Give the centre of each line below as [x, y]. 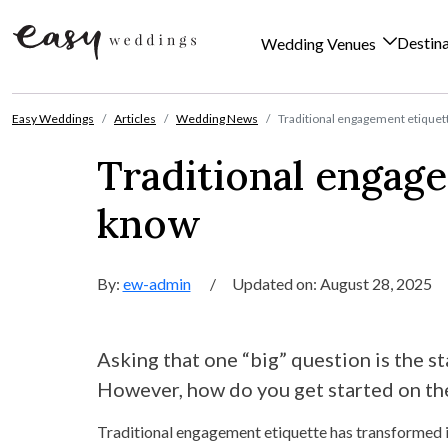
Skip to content [63, 103]
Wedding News [217, 118]
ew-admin [156, 283]
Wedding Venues [320, 44]
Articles [135, 118]
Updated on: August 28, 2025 [331, 283]
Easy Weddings [53, 118]
